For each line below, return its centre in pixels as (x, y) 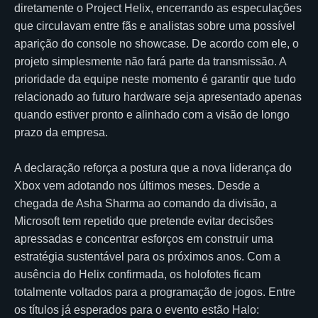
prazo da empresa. (61, 132)
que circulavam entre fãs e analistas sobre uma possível (155, 26)
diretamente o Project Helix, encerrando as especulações (158, 8)
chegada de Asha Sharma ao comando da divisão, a (146, 203)
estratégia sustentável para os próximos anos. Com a (147, 256)
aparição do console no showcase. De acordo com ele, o (157, 43)
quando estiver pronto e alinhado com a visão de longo (152, 114)
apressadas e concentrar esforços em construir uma (144, 238)
